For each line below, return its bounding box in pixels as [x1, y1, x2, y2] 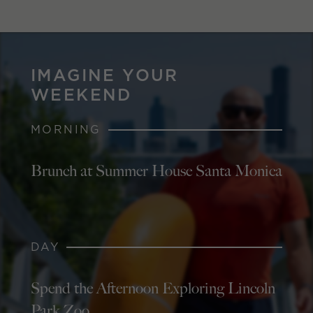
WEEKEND [31, 84, 132, 105]
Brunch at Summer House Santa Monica [31, 161, 282, 181]
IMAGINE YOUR [31, 64, 179, 85]
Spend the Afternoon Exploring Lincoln [31, 279, 275, 298]
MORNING [31, 122, 101, 136]
